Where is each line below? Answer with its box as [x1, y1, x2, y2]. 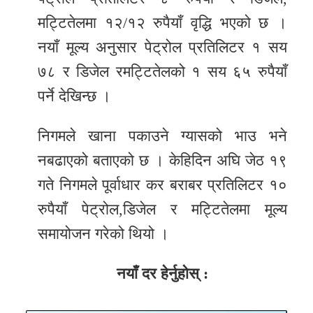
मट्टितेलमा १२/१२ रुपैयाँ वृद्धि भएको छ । [38, 13, 287, 31]
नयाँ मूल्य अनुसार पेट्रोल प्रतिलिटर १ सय [38, 38, 287, 56]
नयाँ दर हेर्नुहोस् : [117, 264, 208, 282]
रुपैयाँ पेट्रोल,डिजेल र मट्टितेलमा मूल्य [38, 200, 287, 218]
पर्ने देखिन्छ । [38, 87, 112, 105]
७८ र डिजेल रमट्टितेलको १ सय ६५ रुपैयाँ [38, 62, 287, 80]
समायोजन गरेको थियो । [38, 224, 170, 242]
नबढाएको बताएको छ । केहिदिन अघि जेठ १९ [38, 151, 287, 169]
